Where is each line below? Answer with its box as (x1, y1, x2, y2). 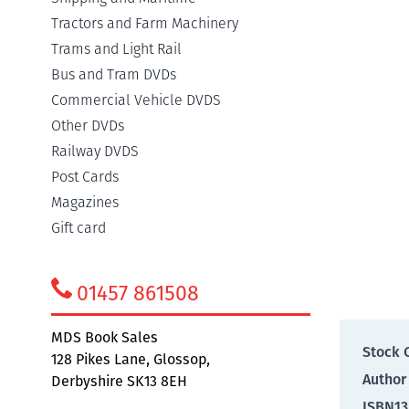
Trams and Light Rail (51, 40, 182, 58)
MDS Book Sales (51, 329, 158, 346)
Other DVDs (51, 117, 124, 134)
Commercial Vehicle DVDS (51, 91, 221, 109)
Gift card (51, 219, 106, 236)
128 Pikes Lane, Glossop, (51, 351, 210, 368)
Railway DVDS (51, 142, 139, 160)
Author (362, 371, 406, 388)
